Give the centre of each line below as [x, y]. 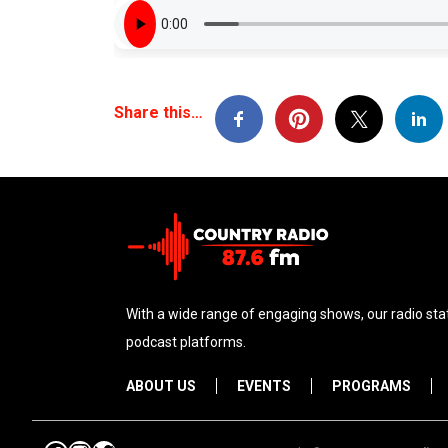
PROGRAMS [371, 385]
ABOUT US [161, 385]
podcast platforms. [186, 341]
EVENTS [264, 385]
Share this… [158, 112]
